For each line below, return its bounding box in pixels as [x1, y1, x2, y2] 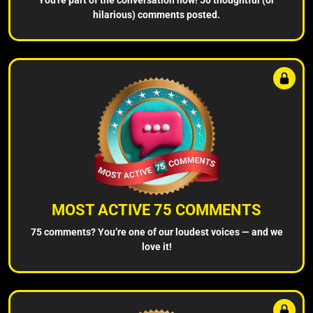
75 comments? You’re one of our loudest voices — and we [30, 226, 283, 238]
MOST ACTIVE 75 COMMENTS [52, 201, 261, 219]
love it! [141, 240, 172, 252]
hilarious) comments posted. [93, 8, 220, 20]
